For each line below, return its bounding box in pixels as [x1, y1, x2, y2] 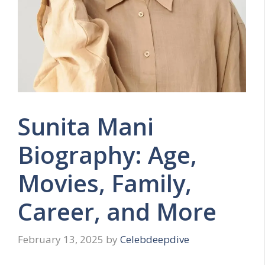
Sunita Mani [18, 109, 154, 143]
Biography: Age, [18, 138, 197, 171]
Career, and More [18, 195, 216, 228]
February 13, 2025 [18, 232, 104, 246]
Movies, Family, [18, 166, 192, 199]
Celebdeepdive [120, 232, 189, 246]
